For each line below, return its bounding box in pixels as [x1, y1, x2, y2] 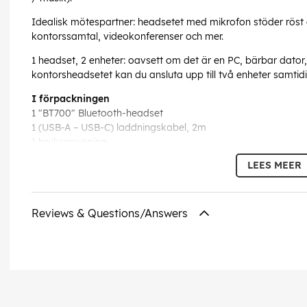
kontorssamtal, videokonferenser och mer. [32, 30, 223, 43]
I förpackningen [32, 93, 110, 106]
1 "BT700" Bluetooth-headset [32, 107, 163, 120]
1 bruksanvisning [32, 136, 107, 149]
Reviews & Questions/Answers [32, 206, 191, 221]
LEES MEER [247, 159, 302, 172]
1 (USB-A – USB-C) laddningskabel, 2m [32, 121, 206, 134]
